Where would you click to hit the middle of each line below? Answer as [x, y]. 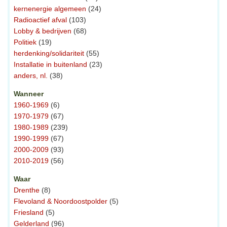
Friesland [29, 213]
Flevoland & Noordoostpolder [61, 201]
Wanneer [29, 94]
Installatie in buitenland [50, 65]
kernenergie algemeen [50, 9]
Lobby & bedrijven [43, 31]
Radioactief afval [40, 20]
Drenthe [27, 190]
